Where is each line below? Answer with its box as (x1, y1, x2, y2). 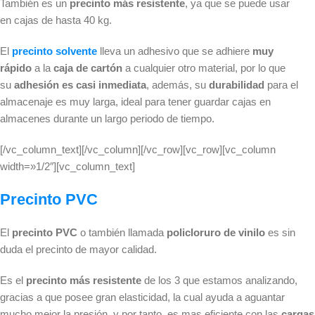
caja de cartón (51, 62, 122, 75)
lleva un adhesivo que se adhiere (97, 45, 252, 58)
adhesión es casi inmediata (14, 79, 146, 91)
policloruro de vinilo (167, 226, 265, 239)
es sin (265, 226, 295, 239)
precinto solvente (12, 45, 97, 58)
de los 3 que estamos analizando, (141, 274, 297, 287)
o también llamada (77, 226, 167, 239)
